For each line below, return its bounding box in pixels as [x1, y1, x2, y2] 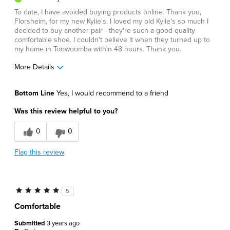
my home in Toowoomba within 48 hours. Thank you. [14, 45, 181, 54]
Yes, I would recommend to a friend [54, 89, 168, 98]
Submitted [14, 219, 47, 228]
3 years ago [47, 219, 80, 228]
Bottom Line [14, 89, 54, 98]
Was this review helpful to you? [14, 107, 118, 116]
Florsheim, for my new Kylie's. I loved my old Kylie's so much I [14, 17, 208, 26]
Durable [17, 117, 40, 125]
